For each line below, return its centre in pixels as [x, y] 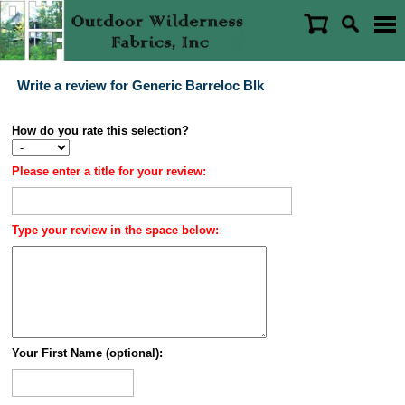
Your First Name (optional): [87, 353]
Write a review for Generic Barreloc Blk [140, 85]
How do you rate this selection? [100, 131]
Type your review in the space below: [115, 230]
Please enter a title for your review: [108, 171]
